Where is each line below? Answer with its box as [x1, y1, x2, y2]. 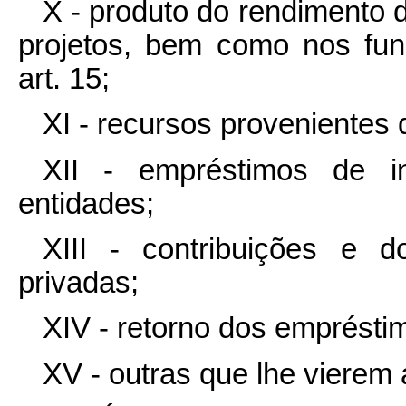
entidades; [18, 187, 154, 220]
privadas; [18, 266, 139, 300]
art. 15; [18, 63, 110, 96]
